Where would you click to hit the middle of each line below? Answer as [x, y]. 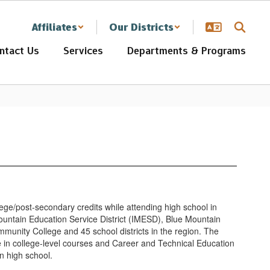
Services [83, 51]
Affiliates [55, 27]
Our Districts [141, 27]
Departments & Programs [187, 51]
